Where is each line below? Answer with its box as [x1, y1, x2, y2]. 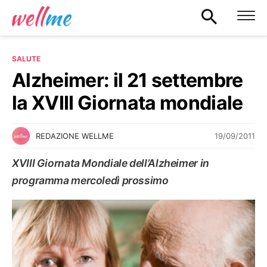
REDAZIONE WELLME [36, 131, 114, 141]
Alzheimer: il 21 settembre [12, 69, 243, 92]
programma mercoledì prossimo [12, 174, 169, 187]
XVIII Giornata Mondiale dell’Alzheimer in [12, 157, 209, 169]
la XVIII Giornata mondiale [12, 91, 243, 114]
